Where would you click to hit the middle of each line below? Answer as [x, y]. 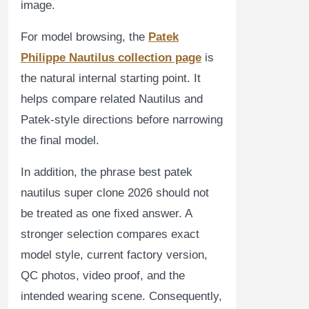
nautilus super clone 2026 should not [115, 192]
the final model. [60, 140]
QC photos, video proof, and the [103, 275]
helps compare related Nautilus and [112, 99]
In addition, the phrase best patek [107, 172]
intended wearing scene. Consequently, [121, 296]
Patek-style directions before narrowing [122, 119]
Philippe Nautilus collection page [111, 57]
